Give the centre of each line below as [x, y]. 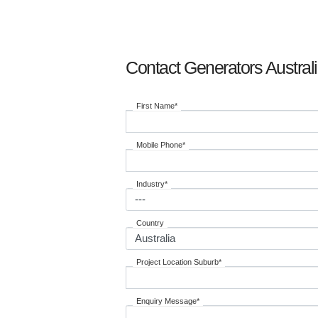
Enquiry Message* [168, 301]
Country [150, 223]
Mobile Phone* [161, 144]
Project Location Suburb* [179, 262]
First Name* [157, 105]
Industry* [152, 183]
